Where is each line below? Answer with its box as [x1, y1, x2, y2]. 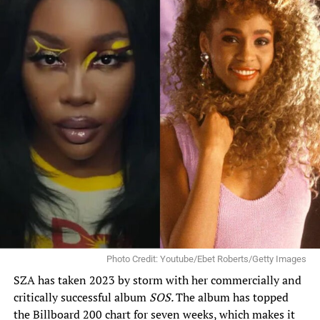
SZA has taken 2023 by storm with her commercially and [13, 272, 301, 289]
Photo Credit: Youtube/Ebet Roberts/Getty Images [106, 254, 307, 265]
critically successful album [13, 289, 149, 306]
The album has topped [175, 289, 289, 306]
